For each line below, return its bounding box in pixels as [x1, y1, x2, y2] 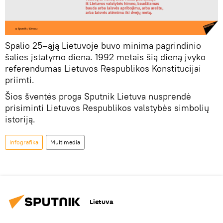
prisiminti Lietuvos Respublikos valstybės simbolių [5, 102, 209, 114]
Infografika [9, 138, 38, 146]
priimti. [5, 74, 34, 86]
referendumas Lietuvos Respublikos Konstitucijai [5, 63, 201, 75]
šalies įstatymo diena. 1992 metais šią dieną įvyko [5, 51, 206, 63]
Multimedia [50, 138, 80, 146]
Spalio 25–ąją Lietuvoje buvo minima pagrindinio [5, 40, 201, 52]
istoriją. [5, 113, 35, 125]
